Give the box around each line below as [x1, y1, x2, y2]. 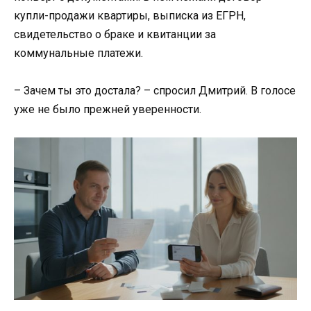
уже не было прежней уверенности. [14, 103, 201, 117]
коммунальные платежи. [14, 47, 143, 60]
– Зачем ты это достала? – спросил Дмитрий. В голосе [14, 84, 296, 98]
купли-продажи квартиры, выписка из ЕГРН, [14, 9, 246, 22]
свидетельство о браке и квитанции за [14, 28, 216, 41]
